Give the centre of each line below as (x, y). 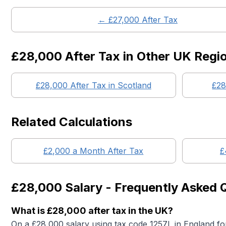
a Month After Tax (107, 151)
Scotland (134, 85)
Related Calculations (72, 122)
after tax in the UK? (130, 211)
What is (29, 211)
